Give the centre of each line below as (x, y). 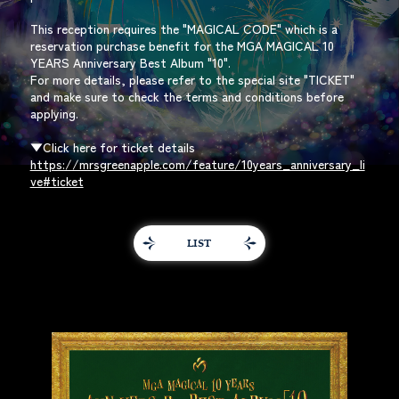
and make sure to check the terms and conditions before (187, 96)
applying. (54, 113)
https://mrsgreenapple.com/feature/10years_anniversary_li (197, 164)
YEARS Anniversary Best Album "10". (130, 62)
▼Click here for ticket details (112, 147)
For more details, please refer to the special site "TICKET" (192, 79)
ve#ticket (57, 181)
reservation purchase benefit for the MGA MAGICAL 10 (182, 45)
